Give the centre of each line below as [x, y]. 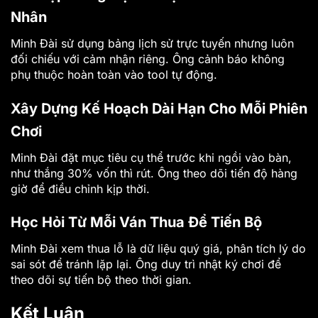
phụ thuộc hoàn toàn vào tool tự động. [114, 74]
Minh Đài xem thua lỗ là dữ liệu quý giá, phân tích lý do [158, 249]
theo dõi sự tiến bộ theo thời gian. [101, 280]
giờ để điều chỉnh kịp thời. [80, 188]
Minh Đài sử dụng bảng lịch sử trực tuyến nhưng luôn [152, 43]
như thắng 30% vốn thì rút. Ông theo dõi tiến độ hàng [154, 173]
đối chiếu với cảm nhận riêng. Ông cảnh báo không [148, 59]
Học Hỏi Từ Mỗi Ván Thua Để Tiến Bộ [136, 223]
